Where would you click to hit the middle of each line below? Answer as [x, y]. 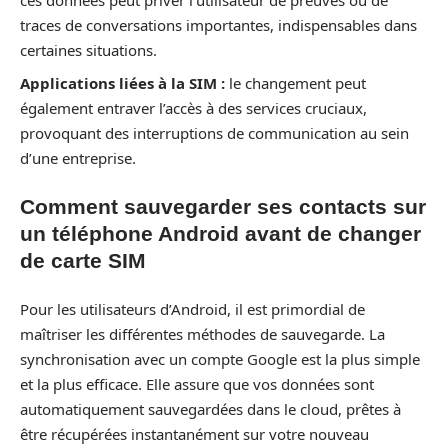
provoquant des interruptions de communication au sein [214, 132]
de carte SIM [83, 260]
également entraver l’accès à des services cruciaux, [193, 107]
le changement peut [295, 82]
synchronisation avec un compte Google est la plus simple [220, 358]
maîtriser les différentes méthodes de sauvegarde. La [202, 333]
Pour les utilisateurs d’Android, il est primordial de [192, 308]
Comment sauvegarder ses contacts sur [223, 206]
